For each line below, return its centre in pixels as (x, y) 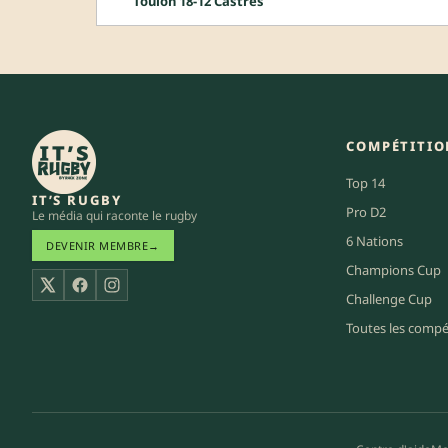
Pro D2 (366, 212)
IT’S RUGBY (77, 200)
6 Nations (375, 241)
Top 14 (366, 183)
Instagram (147, 295)
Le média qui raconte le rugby (114, 216)
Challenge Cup (389, 299)
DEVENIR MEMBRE (97, 246)
